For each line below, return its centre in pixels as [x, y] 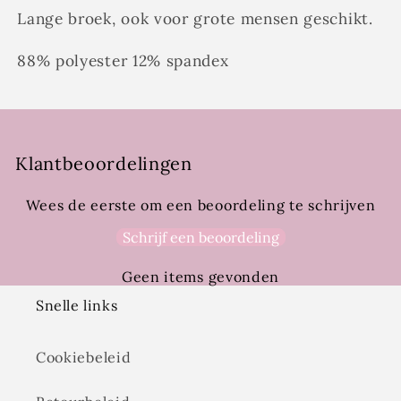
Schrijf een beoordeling [200, 238]
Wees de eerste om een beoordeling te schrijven [200, 205]
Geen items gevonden [200, 277]
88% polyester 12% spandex [123, 60]
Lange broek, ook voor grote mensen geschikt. [195, 19]
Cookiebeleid [84, 357]
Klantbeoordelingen [104, 164]
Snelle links [77, 306]
